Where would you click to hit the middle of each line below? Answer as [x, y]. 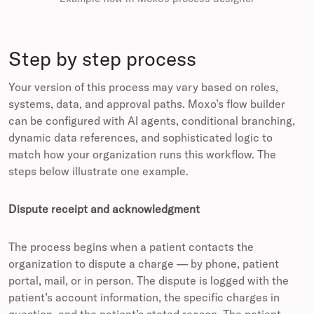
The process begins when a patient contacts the [131, 247]
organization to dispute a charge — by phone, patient [144, 264]
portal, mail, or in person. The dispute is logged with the [149, 281]
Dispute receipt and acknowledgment [104, 209]
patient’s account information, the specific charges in [144, 298]
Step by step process [102, 59]
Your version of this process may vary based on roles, [143, 87]
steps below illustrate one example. [98, 171]
